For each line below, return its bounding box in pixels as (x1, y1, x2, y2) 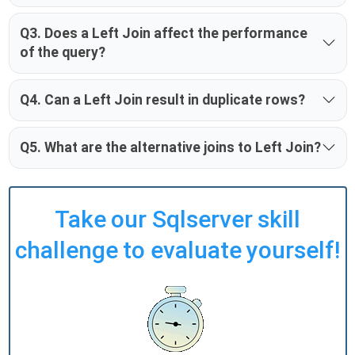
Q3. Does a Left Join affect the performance (19, 25, 307, 42)
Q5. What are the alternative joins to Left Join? (19, 139, 321, 156)
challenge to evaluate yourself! (15, 236, 340, 265)
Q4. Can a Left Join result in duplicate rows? (19, 92, 305, 109)
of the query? (19, 44, 105, 61)
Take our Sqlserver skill (55, 205, 300, 234)
